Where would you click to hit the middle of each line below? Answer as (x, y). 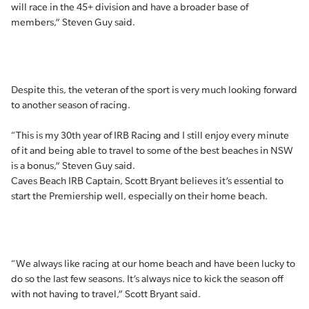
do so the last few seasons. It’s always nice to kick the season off (147, 279)
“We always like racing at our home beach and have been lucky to (153, 263)
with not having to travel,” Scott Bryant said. (106, 294)
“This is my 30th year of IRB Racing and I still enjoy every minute (150, 135)
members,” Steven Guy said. (73, 22)
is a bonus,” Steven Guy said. (73, 166)
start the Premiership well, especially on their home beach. (139, 196)
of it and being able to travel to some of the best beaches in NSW (152, 150)
